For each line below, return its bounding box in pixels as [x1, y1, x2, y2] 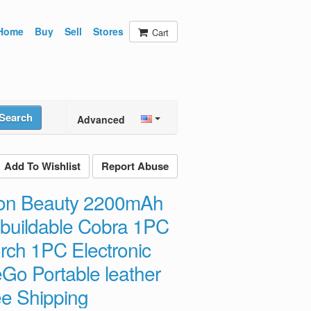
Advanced [77, 112, 126, 126]
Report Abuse [101, 158, 169, 174]
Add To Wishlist [4, 158, 81, 174]
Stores [93, 24, 124, 38]
